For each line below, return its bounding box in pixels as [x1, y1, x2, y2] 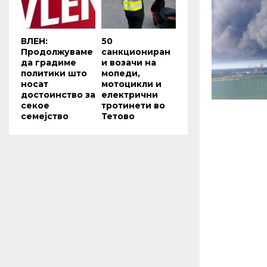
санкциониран [101, 46, 170, 57]
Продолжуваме [21, 46, 93, 57]
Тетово [101, 110, 135, 122]
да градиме [21, 57, 76, 68]
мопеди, [101, 67, 140, 79]
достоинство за [21, 89, 95, 100]
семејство [21, 110, 69, 122]
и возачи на [101, 57, 156, 68]
